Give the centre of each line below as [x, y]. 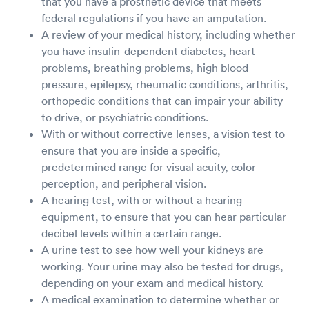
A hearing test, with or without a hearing [142, 200]
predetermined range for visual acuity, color [149, 167]
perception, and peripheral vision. [124, 183]
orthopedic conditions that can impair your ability [162, 100]
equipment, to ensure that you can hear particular [164, 216]
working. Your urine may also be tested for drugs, [162, 266]
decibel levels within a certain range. [131, 233]
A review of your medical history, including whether [168, 34]
